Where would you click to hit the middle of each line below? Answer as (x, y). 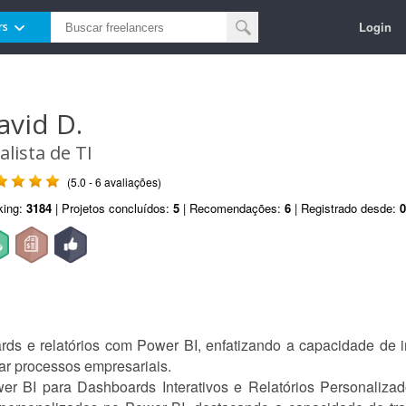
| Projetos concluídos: (112, 208)
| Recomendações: (232, 208)
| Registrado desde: (345, 208)
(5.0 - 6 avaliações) (114, 182)
